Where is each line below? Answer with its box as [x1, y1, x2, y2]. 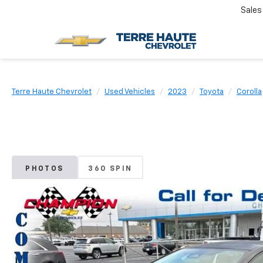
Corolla [237, 88, 262, 96]
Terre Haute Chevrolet [12, 88, 92, 96]
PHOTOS [25, 166, 64, 173]
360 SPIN [88, 166, 133, 173]
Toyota [200, 88, 224, 96]
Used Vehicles [104, 88, 155, 96]
